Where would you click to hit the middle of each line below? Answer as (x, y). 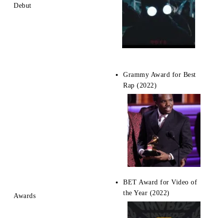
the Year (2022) (146, 193)
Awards (25, 196)
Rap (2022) (140, 85)
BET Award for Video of (160, 182)
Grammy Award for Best (160, 74)
